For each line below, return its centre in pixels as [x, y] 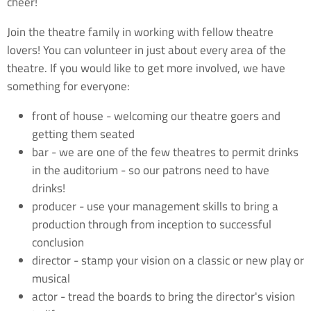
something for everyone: [68, 86]
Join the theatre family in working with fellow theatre [140, 32]
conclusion [58, 242]
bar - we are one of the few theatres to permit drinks [165, 152]
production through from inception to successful [152, 224]
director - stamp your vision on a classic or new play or [168, 260]
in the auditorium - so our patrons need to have [151, 170]
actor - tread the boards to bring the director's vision [163, 296]
